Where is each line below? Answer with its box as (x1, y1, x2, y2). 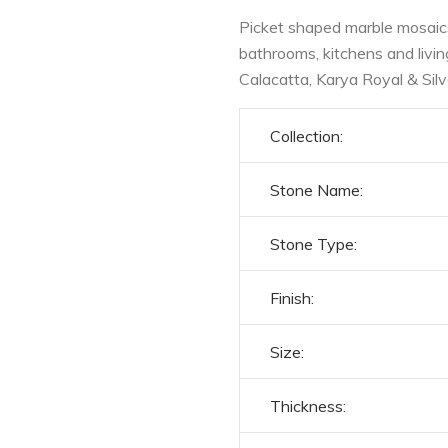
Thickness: (270, 395, 346, 416)
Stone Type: (270, 233, 357, 254)
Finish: (270, 287, 314, 308)
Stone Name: (270, 179, 363, 200)
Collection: (270, 125, 343, 146)
